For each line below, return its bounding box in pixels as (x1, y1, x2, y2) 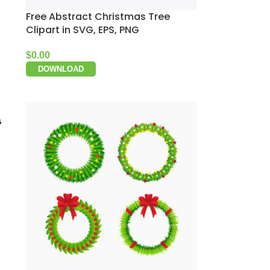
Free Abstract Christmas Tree (26, 10, 170, 24)
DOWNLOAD (38, 64, 84, 74)
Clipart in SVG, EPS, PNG (26, 23, 139, 37)
